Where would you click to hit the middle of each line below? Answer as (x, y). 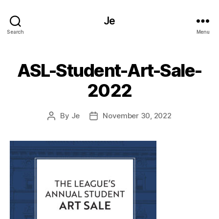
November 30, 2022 (137, 116)
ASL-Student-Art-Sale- (109, 70)
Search (15, 32)
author (62, 127)
